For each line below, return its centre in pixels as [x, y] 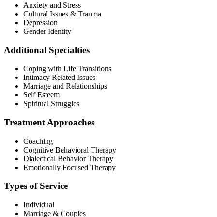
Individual [39, 205]
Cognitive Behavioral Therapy [70, 150]
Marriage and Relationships [65, 86]
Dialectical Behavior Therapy [68, 158]
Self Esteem [41, 95]
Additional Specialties [47, 50]
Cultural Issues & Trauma [62, 14]
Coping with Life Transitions [67, 69]
